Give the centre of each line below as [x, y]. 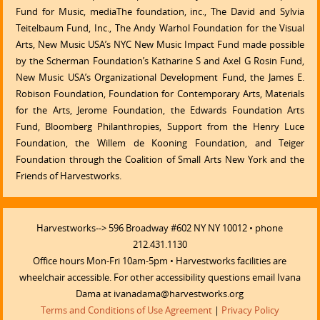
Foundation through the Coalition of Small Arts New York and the [160, 160]
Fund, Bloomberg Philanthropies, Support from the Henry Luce [160, 127]
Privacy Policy [250, 311]
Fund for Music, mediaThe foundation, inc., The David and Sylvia [160, 12]
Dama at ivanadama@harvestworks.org [160, 294]
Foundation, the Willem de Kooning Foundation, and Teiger [160, 144]
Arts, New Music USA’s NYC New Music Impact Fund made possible [160, 45]
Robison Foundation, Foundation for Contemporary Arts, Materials [160, 94]
